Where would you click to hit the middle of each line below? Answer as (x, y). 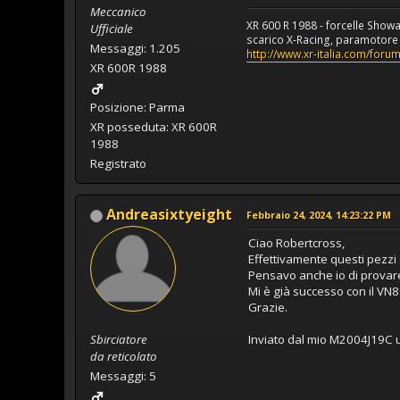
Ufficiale (112, 29)
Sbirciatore (119, 340)
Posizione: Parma (137, 108)
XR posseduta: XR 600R (154, 127)
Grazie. (268, 308)
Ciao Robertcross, (296, 243)
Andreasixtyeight (169, 215)
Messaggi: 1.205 (135, 49)
